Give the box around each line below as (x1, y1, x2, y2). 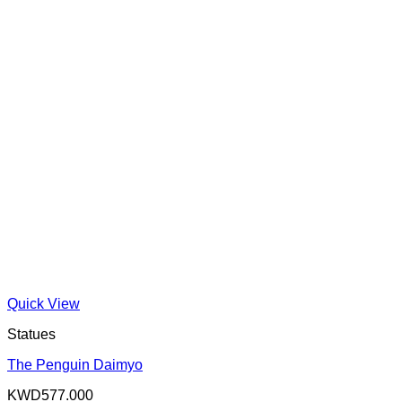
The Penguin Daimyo (7, 356, 143, 372)
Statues (7, 326, 56, 342)
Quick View (7, 295, 80, 311)
